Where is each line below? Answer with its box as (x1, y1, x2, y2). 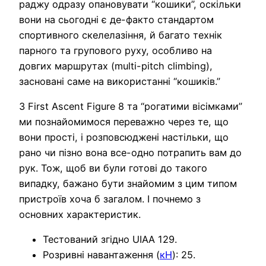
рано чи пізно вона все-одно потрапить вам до (19, 146, 242, 159)
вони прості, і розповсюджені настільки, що (19, 131, 229, 143)
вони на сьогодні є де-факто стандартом (19, 13, 214, 26)
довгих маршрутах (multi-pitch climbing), (19, 59, 213, 72)
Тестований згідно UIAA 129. (43, 233, 177, 246)
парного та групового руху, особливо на (19, 44, 212, 56)
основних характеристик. (19, 208, 141, 220)
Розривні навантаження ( (43, 249, 160, 261)
